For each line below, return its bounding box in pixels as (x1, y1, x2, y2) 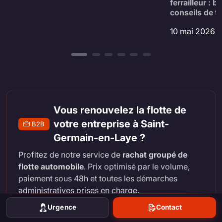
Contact (156, 203, 182, 212)
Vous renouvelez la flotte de (53, 104, 186, 116)
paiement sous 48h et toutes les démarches (18, 173, 177, 184)
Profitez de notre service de (18, 150, 122, 160)
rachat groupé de (122, 150, 187, 160)
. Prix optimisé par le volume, (84, 162, 190, 172)
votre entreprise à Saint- (53, 118, 169, 130)
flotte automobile (18, 162, 84, 172)
